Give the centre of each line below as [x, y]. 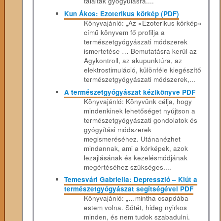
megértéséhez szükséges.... [128, 167]
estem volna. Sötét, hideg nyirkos [136, 208]
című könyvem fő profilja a [125, 32]
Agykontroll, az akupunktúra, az [133, 60]
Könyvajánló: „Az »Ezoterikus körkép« [143, 23]
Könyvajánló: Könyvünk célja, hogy [138, 101]
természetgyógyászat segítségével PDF [129, 189]
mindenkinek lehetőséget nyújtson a [140, 110]
